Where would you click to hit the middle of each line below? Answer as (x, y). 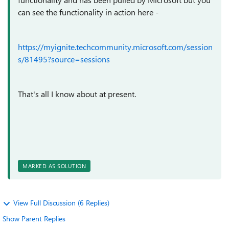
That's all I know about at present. (78, 94)
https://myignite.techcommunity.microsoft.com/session (115, 47)
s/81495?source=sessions (64, 59)
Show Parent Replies (34, 219)
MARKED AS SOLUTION (54, 166)
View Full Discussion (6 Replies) (61, 203)
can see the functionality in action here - (89, 12)
